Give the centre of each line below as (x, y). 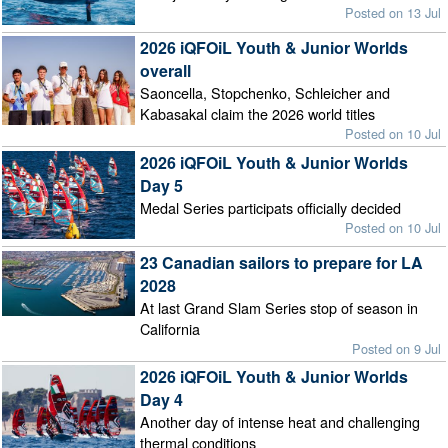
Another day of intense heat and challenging (279, 421)
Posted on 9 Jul (397, 348)
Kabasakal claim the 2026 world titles (257, 114)
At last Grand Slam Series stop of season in (278, 307)
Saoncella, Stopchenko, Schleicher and (264, 93)
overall (165, 71)
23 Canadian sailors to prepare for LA (281, 262)
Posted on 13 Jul (393, 13)
